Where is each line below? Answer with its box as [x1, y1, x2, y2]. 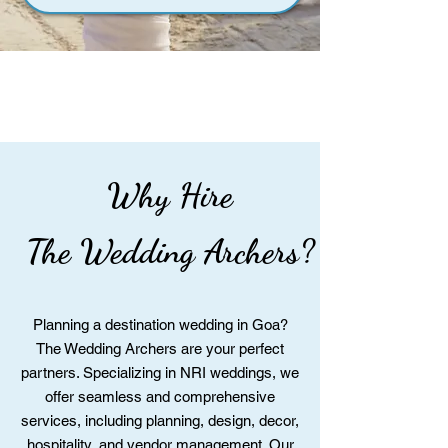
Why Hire [107, 175, 233, 216]
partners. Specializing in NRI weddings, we [21, 364, 299, 381]
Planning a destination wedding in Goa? [32, 316, 288, 333]
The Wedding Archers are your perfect [36, 340, 284, 357]
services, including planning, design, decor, [21, 412, 299, 429]
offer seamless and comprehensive [45, 388, 275, 405]
